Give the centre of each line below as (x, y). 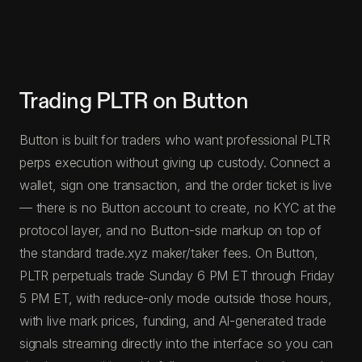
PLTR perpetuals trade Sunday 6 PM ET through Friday (177, 275)
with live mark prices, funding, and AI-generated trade (173, 320)
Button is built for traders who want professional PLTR (175, 139)
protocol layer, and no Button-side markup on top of (171, 230)
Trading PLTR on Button (134, 101)
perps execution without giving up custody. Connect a (175, 162)
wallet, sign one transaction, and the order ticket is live (176, 185)
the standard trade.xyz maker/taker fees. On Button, (169, 253)
